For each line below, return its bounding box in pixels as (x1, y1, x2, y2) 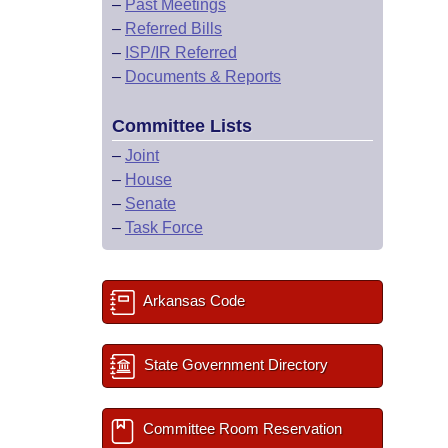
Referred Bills (125, 20, 222, 37)
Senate (125, 195, 176, 212)
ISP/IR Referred (125, 44, 237, 61)
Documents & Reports (125, 68, 281, 85)
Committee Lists (112, 116, 252, 136)
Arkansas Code (140, 292, 245, 309)
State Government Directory (140, 356, 328, 373)
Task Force (125, 219, 203, 236)
